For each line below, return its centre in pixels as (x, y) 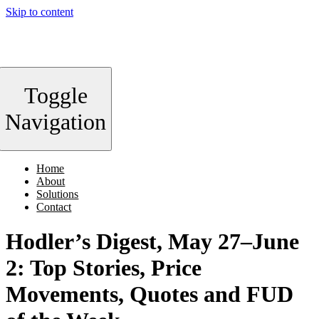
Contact (54, 207)
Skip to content (40, 12)
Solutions (58, 194)
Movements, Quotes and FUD (150, 294)
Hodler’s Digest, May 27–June (152, 242)
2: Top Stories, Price (104, 268)
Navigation (56, 122)
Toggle (56, 95)
